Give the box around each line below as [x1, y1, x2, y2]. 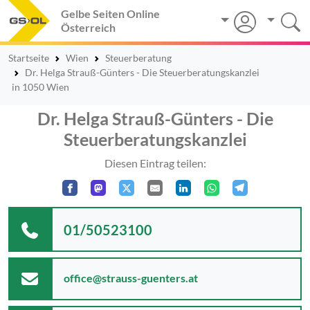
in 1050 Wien [11, 81, 69, 93]
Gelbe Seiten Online [61, 7, 160, 20]
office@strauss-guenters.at [64, 271, 198, 284]
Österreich [61, 21, 116, 34]
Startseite [8, 52, 49, 64]
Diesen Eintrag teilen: [104, 156, 206, 170]
